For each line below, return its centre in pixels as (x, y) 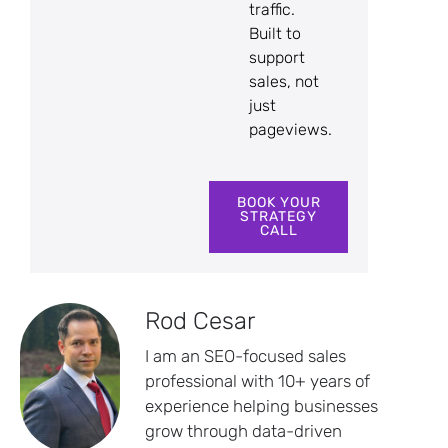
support (277, 57)
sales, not (284, 81)
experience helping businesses (261, 406)
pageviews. (290, 129)
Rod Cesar (200, 321)
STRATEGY (278, 217)
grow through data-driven (243, 431)
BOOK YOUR (278, 203)
